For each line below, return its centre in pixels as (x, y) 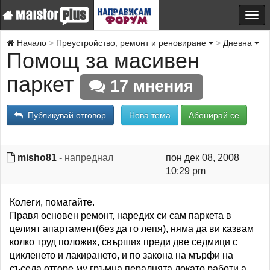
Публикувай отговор (64, 115)
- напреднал (85, 158)
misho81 (37, 158)
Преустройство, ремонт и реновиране (132, 43)
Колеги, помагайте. (52, 202)
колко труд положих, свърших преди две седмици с (124, 242)
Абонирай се (214, 115)
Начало (30, 43)
